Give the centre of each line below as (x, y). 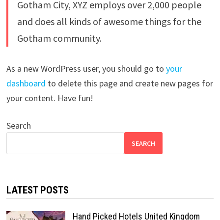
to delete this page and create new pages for (129, 83)
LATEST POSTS (37, 190)
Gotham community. (59, 38)
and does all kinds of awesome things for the (109, 21)
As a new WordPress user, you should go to (86, 69)
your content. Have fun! (50, 98)
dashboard (26, 83)
